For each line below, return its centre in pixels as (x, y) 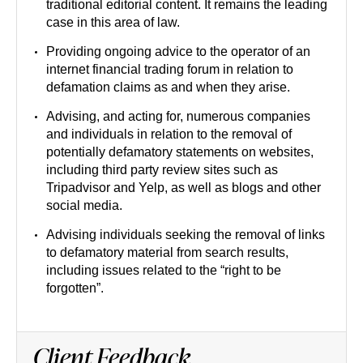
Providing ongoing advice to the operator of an (178, 51)
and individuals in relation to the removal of (169, 134)
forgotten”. (75, 288)
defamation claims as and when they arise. (168, 87)
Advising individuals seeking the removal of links (186, 235)
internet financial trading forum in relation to (170, 69)
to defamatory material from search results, (167, 252)
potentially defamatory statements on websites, (180, 152)
